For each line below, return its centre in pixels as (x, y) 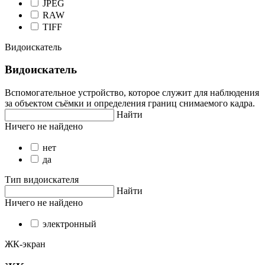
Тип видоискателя (42, 180)
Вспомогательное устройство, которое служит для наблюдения (132, 93)
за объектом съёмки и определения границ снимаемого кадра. (130, 104)
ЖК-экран (25, 244)
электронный (70, 224)
